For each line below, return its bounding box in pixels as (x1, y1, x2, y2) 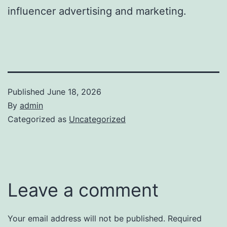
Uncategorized (69, 113, 126, 124)
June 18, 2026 (47, 86, 101, 97)
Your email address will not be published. (8, 213, 165, 223)
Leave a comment (8, 178, 159, 201)
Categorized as (8, 113, 69, 124)
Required (168, 213, 202, 223)
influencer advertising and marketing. (8, 5, 186, 17)
